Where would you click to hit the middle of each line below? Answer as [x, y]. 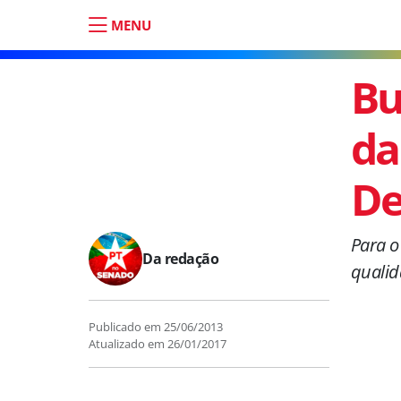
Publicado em [126, 327]
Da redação [180, 259]
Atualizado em [128, 344]
